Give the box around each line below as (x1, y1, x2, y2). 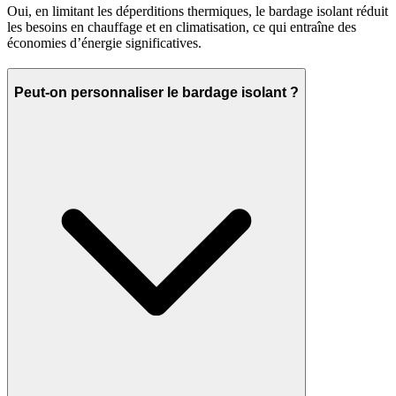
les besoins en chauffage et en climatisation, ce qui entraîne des (7, 19, 356, 35)
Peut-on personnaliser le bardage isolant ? (14, 84, 299, 100)
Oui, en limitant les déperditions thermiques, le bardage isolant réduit (7, 4, 388, 19)
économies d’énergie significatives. (7, 35, 202, 51)
